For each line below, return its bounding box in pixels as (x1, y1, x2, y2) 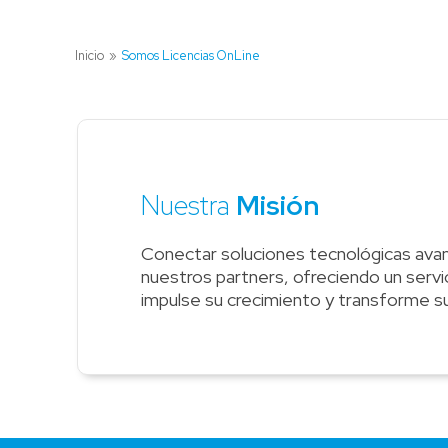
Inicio (74, 46, 104, 64)
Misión (235, 188, 319, 224)
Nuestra (140, 188, 236, 224)
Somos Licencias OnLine (121, 46, 260, 64)
